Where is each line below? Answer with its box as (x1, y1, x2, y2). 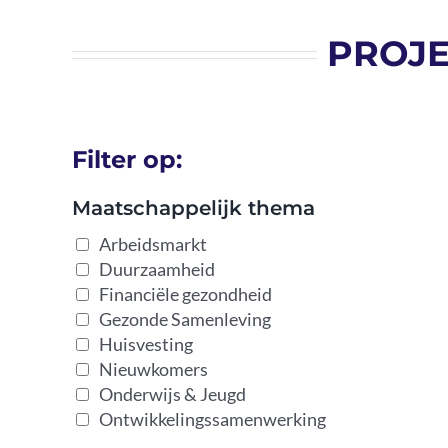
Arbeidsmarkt (98, 233, 207, 255)
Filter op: (71, 145, 182, 174)
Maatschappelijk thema (71, 196, 315, 220)
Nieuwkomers (98, 358, 208, 380)
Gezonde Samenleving (98, 308, 271, 330)
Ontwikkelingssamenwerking (98, 408, 326, 430)
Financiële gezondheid (98, 283, 272, 305)
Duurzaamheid (98, 258, 215, 280)
